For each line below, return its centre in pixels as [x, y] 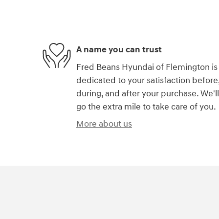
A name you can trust [119, 50]
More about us [104, 124]
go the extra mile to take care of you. [146, 107]
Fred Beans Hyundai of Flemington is [147, 67]
